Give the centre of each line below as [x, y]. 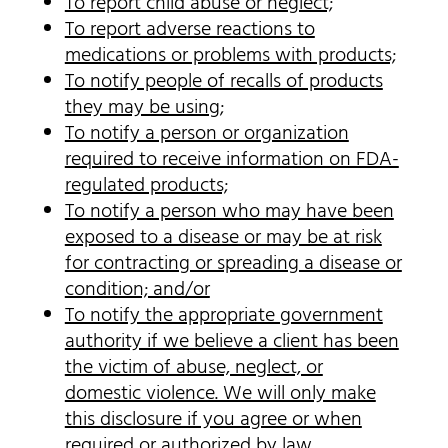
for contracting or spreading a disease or [233, 264]
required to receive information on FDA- [231, 160]
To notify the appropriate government [223, 316]
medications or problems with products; [230, 56]
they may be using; [144, 108]
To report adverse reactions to [189, 30]
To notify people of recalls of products [223, 82]
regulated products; [146, 186]
